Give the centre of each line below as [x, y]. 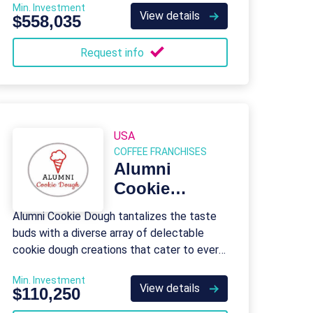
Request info [113, 53]
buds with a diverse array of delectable [108, 233]
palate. [29, 267]
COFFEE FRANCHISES [160, 152]
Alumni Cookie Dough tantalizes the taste [115, 216]
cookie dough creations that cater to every [118, 250]
